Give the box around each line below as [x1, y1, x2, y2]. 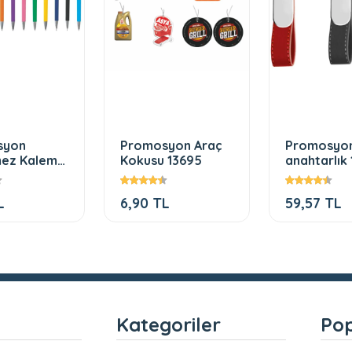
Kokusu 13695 [120, 152, 202, 169]
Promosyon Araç [120, 137, 222, 154]
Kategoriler [116, 313, 221, 337]
